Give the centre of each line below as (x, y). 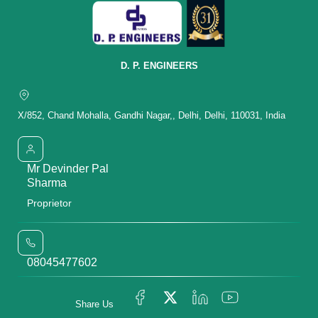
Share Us (94, 304)
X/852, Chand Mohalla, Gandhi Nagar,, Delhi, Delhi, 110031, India (152, 115)
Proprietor (49, 203)
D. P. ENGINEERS (159, 65)
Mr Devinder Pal (68, 169)
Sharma (47, 183)
